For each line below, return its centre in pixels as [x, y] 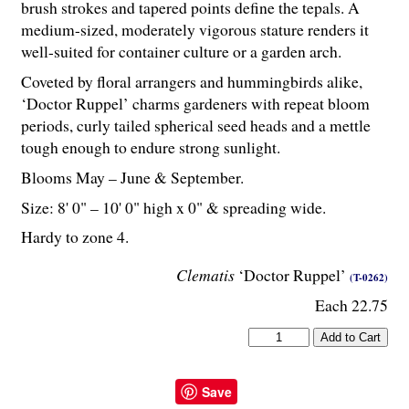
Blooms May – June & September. [132, 177]
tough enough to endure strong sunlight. [151, 147]
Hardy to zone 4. [75, 237]
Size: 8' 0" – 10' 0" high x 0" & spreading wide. [173, 207]
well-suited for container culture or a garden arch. [181, 52]
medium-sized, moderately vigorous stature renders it [195, 30]
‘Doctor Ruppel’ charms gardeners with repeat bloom [195, 103]
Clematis [205, 274]
